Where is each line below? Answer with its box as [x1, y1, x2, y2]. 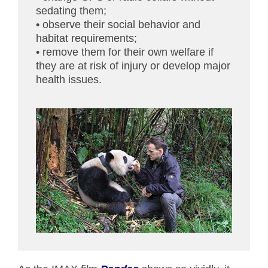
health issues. [36, 74, 102, 86]
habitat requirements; [36, 32, 137, 45]
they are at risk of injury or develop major [36, 60, 230, 72]
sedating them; [36, 5, 106, 17]
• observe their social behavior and [36, 19, 200, 31]
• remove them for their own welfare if [36, 46, 214, 59]
